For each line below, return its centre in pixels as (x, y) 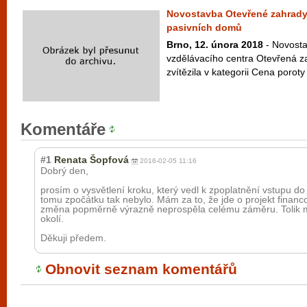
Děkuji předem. (73, 238)
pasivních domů (204, 27)
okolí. (52, 219)
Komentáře (63, 129)
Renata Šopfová (91, 160)
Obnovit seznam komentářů (141, 269)
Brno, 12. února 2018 (215, 45)
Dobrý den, (64, 171)
